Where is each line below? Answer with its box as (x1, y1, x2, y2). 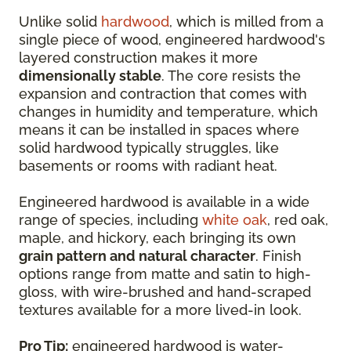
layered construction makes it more (19, 49, 258, 66)
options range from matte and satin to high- (19, 266, 311, 282)
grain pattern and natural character (19, 248, 255, 264)
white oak (202, 212, 267, 228)
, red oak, (267, 212, 328, 228)
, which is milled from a (169, 13, 324, 30)
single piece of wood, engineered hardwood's (19, 31, 325, 48)
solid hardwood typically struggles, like (19, 139, 279, 156)
